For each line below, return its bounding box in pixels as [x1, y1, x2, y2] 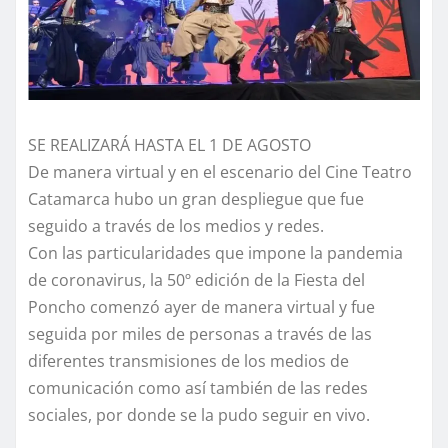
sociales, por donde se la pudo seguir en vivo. [28, 404, 370, 427]
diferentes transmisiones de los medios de [28, 350, 349, 373]
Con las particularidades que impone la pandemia [28, 242, 403, 265]
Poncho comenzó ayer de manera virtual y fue [28, 296, 375, 319]
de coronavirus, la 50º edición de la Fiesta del [28, 269, 365, 292]
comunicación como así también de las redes [28, 377, 368, 400]
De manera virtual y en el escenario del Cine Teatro [28, 161, 412, 184]
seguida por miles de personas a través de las [28, 323, 372, 346]
